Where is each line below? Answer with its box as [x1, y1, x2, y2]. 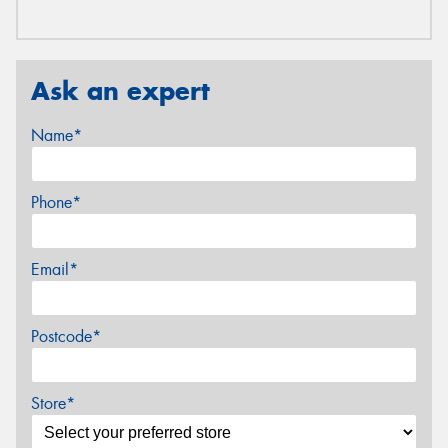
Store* [31, 392, 75, 414]
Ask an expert [31, 75, 210, 108]
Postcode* [31, 325, 101, 347]
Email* [31, 258, 78, 280]
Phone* [31, 191, 81, 213]
